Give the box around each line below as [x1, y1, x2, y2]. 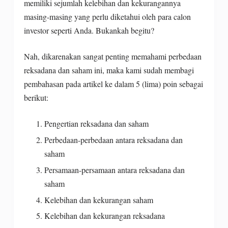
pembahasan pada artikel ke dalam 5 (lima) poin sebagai [23, 78, 203, 90]
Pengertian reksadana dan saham [44, 118, 149, 129]
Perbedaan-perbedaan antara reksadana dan [44, 134, 183, 146]
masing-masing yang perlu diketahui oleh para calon [23, 11, 191, 22]
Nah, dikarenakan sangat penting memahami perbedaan [23, 51, 202, 62]
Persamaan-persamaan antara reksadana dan [44, 164, 185, 175]
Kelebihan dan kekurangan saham [44, 194, 153, 205]
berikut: [23, 92, 48, 103]
